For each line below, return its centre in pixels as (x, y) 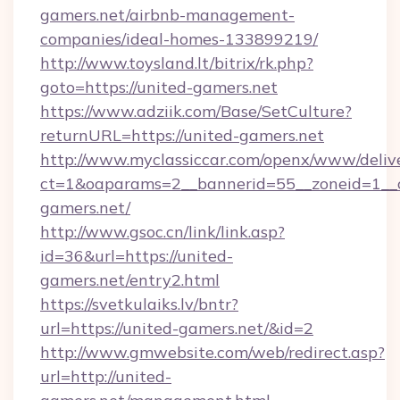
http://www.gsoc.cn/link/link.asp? (162, 232)
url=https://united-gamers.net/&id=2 (177, 328)
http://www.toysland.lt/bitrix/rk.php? (177, 63)
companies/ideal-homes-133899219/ (179, 39)
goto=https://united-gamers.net (159, 87)
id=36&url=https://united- (137, 256)
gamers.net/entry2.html (130, 280)
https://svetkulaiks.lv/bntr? (139, 304)
